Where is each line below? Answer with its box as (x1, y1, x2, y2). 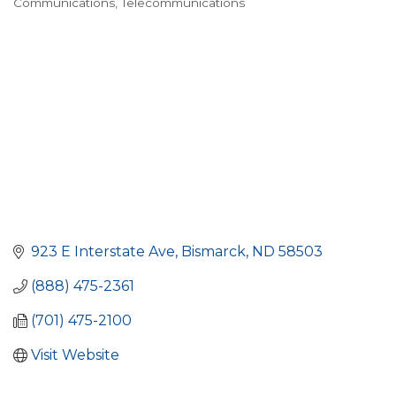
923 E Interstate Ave (31, 243, 175, 261)
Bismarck (181, 243, 246, 261)
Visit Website (31, 346, 119, 364)
